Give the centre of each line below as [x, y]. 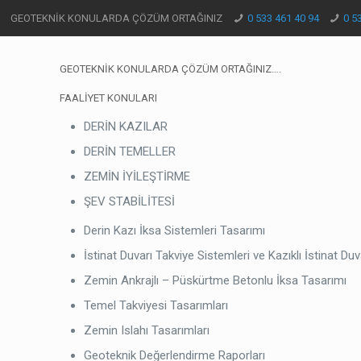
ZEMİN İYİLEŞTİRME [137, 176]
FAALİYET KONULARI [109, 98]
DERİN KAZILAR [126, 127]
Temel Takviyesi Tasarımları [156, 305]
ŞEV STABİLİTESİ [130, 201]
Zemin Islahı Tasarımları [147, 330]
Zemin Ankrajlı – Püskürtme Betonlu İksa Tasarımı [216, 280]
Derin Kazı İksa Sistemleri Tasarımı [175, 230]
